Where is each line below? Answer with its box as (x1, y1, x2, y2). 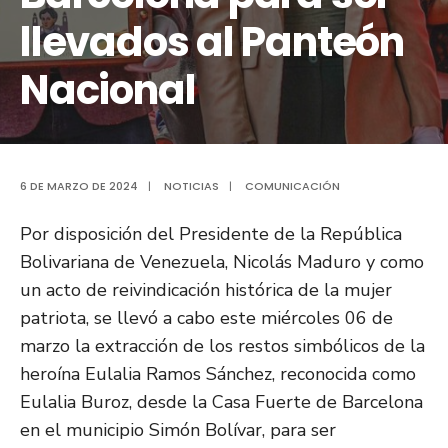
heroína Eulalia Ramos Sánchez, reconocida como (20, 362, 416, 387)
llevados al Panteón (20, 14, 405, 71)
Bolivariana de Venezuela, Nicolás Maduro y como (20, 250, 424, 275)
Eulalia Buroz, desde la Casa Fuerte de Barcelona (20, 390, 423, 415)
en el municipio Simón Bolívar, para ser (20, 418, 336, 443)
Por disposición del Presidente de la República (20, 222, 402, 247)
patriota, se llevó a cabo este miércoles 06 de (20, 306, 393, 331)
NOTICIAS (164, 178, 219, 195)
